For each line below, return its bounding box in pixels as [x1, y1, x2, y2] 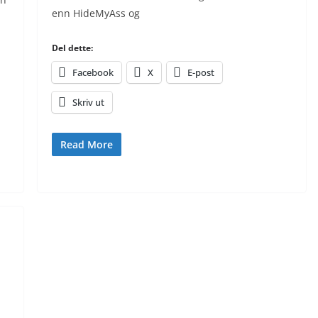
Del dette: [51, 42, 93, 54]
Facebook [72, 66, 114, 79]
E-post [187, 66, 214, 79]
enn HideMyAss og [51, 6, 140, 20]
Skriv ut [72, 96, 104, 109]
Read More [60, 138, 113, 151]
